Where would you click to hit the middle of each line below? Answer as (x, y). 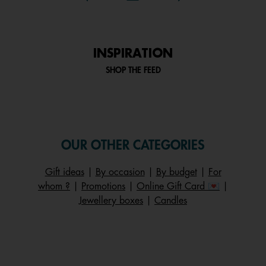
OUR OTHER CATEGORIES (133, 145)
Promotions (103, 186)
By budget (176, 172)
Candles (171, 201)
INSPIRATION (133, 54)
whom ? (54, 186)
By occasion (120, 172)
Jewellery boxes (111, 201)
